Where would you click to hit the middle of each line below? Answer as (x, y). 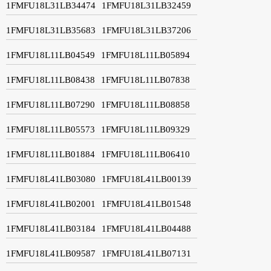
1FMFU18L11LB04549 (51, 55)
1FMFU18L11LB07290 (51, 104)
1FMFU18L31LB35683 (51, 30)
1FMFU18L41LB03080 (51, 179)
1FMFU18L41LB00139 (146, 179)
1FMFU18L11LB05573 (51, 129)
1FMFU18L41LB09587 (51, 253)
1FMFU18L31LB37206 (146, 30)
